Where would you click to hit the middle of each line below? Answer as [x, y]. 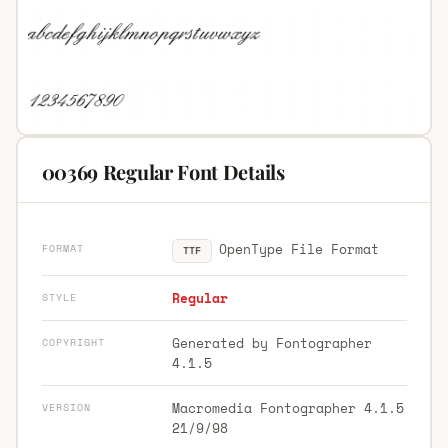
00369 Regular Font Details [163, 171]
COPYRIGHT [73, 342]
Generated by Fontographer [271, 342]
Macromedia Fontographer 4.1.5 [287, 407]
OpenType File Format [295, 248]
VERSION [66, 407]
